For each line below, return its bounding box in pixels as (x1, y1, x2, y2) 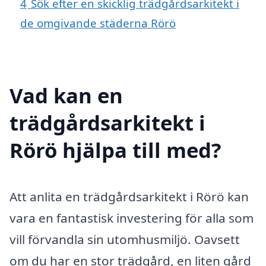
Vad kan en (9, 81, 123, 109)
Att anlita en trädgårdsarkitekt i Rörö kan (9, 188, 249, 205)
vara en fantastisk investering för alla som (9, 209, 254, 226)
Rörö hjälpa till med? (9, 135, 221, 164)
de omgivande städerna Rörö (20, 15, 176, 31)
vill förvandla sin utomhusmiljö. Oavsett (9, 230, 240, 248)
